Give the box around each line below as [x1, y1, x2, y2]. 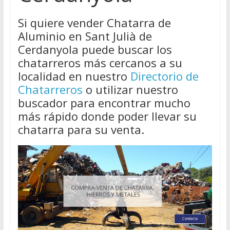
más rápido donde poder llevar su [17, 108, 197, 124]
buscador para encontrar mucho [17, 95, 190, 111]
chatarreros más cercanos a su [17, 55, 182, 71]
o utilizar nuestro [82, 82, 178, 98]
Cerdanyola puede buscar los [17, 42, 172, 57]
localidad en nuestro [17, 68, 130, 84]
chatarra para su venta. [17, 122, 144, 138]
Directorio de [130, 68, 199, 84]
